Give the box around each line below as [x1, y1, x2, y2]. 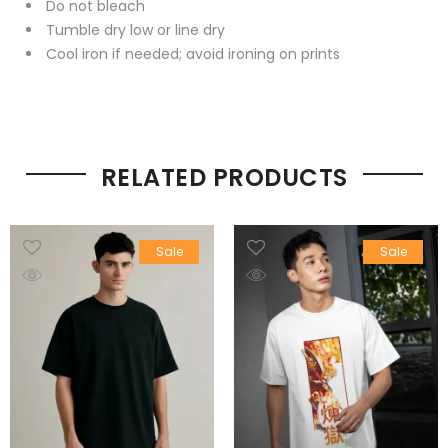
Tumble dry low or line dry [46, 20, 225, 41]
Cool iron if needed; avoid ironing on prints [46, 44, 340, 65]
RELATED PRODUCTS [100, 161, 348, 195]
